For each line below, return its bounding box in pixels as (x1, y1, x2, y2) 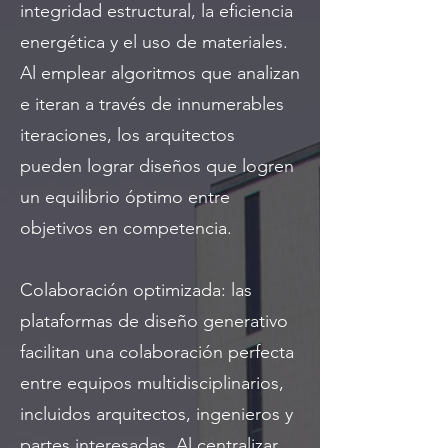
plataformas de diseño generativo (20, 309, 288, 332)
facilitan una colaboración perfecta (20, 340, 294, 363)
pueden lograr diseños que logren (20, 154, 294, 177)
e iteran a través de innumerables (20, 92, 284, 115)
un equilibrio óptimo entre (20, 185, 230, 208)
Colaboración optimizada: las (20, 278, 252, 301)
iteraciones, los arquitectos (20, 123, 235, 146)
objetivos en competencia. (20, 216, 232, 239)
